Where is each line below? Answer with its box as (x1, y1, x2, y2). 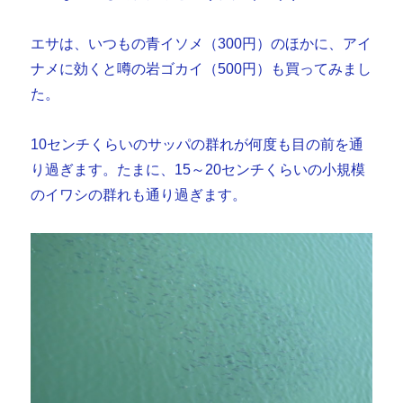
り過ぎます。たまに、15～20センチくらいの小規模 (31, 161, 366, 177)
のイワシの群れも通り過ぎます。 (31, 186, 247, 202)
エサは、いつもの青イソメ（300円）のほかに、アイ (31, 35, 372, 51)
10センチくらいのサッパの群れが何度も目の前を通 (31, 136, 364, 152)
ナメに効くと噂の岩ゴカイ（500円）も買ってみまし (31, 60, 372, 76)
